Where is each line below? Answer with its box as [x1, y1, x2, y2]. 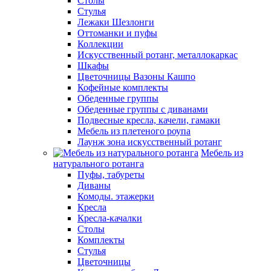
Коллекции [77, 39, 123, 49]
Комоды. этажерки [77, 191, 154, 201]
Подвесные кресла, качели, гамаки [77, 115, 220, 125]
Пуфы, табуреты [77, 169, 145, 180]
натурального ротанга [53, 158, 144, 169]
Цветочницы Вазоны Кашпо [77, 71, 195, 82]
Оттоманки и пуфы [77, 28, 157, 38]
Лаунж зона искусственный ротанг [77, 137, 222, 147]
